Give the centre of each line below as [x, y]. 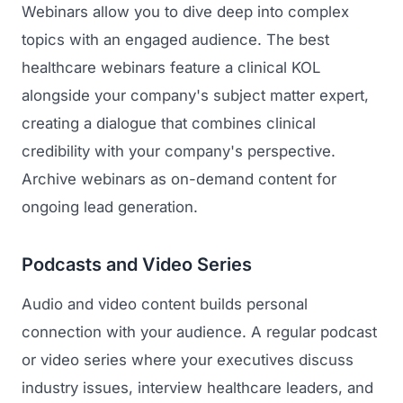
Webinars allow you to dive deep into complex [185, 12]
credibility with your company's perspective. [179, 152]
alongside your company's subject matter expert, [195, 96]
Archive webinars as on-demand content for [179, 179]
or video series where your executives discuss [188, 359]
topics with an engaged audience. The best [175, 40]
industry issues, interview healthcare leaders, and [197, 387]
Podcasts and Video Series [137, 265]
